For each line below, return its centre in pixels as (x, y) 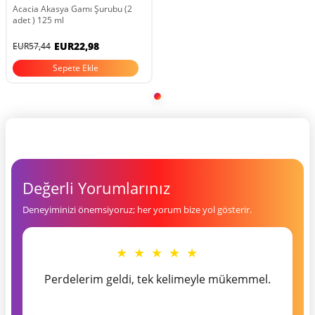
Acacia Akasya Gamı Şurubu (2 (72, 9)
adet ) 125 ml (38, 20)
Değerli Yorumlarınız (96, 188)
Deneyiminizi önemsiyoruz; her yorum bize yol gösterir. (137, 210)
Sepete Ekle (75, 68)
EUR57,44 (32, 46)
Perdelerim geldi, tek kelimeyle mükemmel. (157, 279)
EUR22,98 (77, 46)
